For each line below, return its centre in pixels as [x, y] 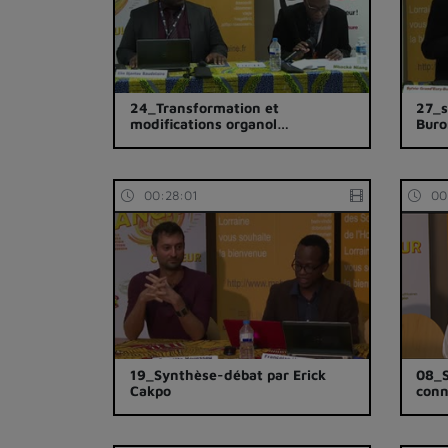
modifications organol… [209, 124]
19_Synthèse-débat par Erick [227, 374]
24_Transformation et [204, 108]
